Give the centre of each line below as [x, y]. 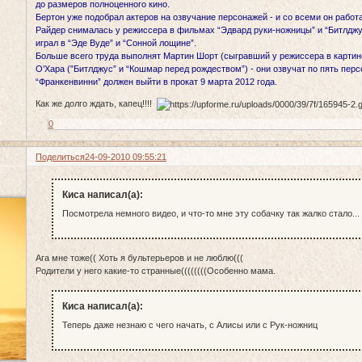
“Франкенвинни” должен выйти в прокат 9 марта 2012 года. [157, 81]
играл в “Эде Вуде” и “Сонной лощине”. [116, 42]
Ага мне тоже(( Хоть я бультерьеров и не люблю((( [140, 258]
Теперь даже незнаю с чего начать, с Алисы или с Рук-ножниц [189, 325]
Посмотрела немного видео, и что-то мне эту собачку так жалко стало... [210, 214]
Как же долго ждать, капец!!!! [97, 103]
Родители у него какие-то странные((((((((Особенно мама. [156, 271]
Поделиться [61, 156]
